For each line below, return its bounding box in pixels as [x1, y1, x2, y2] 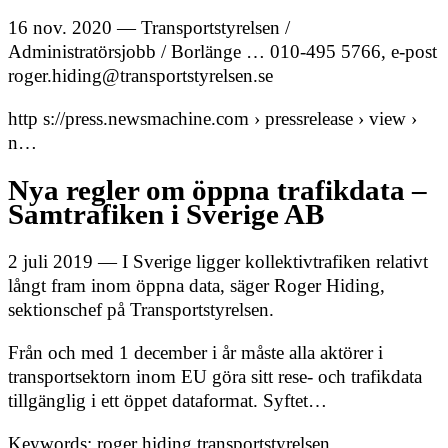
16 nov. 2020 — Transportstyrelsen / [8, 17, 290, 39]
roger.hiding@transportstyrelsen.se [8, 65, 273, 87]
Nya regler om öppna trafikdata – [8, 174, 427, 206]
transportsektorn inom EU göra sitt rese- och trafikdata [8, 366, 422, 388]
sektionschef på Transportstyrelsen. [8, 299, 274, 321]
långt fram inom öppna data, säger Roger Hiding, [8, 275, 385, 297]
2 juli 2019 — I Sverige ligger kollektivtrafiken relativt [8, 251, 428, 273]
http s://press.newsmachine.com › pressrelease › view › [8, 108, 417, 130]
